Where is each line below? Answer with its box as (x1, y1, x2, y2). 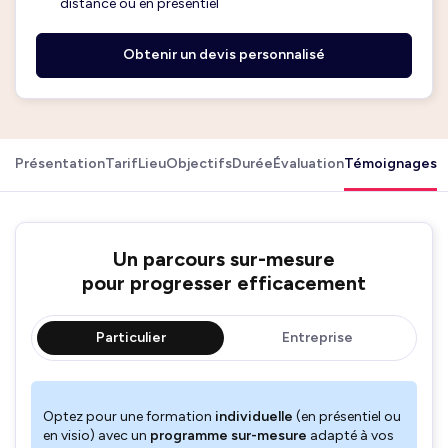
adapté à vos (307, 426, 394, 444)
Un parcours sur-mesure (113, 246, 335, 271)
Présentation (15, 154, 105, 172)
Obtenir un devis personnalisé (123, 46, 325, 64)
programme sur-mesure (150, 426, 307, 444)
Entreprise (282, 328, 353, 346)
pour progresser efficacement (82, 270, 366, 295)
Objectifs (166, 154, 232, 172)
